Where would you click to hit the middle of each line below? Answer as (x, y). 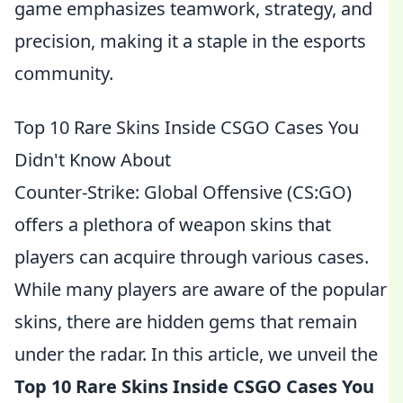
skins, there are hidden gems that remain (186, 322)
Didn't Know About (93, 160)
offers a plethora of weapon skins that (173, 224)
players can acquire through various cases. (192, 257)
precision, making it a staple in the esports (190, 41)
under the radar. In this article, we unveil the (196, 354)
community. (64, 73)
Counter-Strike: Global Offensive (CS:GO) (183, 192)
